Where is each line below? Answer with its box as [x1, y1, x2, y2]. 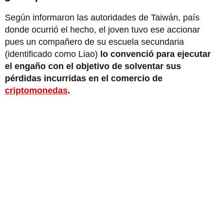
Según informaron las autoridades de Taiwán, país [5, 12, 200, 22]
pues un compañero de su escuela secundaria [5, 36, 184, 47]
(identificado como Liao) [5, 49, 100, 59]
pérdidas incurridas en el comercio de [5, 73, 163, 83]
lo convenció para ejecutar [100, 49, 211, 59]
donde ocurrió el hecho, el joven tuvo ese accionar [5, 24, 200, 35]
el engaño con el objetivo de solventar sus [5, 61, 181, 71]
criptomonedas [5, 85, 68, 95]
